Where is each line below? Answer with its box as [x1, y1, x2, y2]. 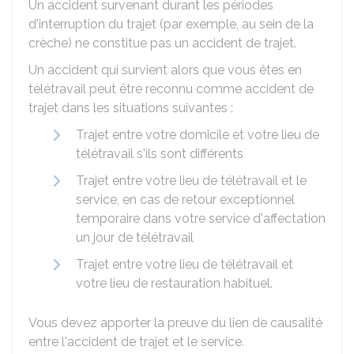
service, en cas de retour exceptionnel [76, 192, 295, 207]
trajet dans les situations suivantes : [28, 100, 233, 115]
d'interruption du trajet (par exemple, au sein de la [28, 17, 314, 32]
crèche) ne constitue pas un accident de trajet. [28, 36, 296, 51]
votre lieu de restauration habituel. [76, 276, 273, 291]
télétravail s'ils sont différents [76, 146, 243, 161]
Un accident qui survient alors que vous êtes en [28, 62, 302, 77]
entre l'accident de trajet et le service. [28, 334, 244, 349]
